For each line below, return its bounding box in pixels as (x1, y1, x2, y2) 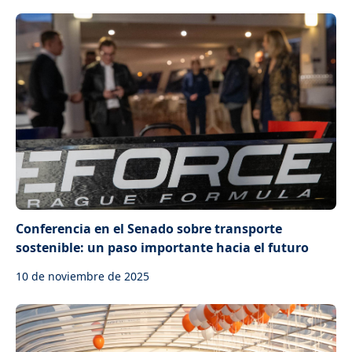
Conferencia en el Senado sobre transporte (16, 220, 282, 237)
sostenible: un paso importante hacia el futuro (16, 239, 309, 256)
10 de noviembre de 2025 (16, 269, 149, 284)
